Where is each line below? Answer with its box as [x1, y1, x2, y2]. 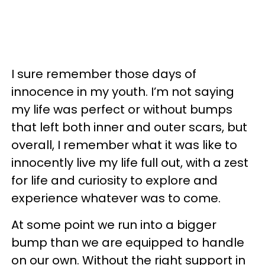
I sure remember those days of [11, 66, 196, 82]
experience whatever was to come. [11, 190, 221, 206]
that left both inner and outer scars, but [11, 119, 247, 135]
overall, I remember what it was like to [11, 137, 237, 153]
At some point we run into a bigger [11, 216, 216, 233]
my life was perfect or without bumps [11, 101, 232, 118]
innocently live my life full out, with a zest [11, 154, 248, 171]
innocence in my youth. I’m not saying [11, 83, 234, 100]
